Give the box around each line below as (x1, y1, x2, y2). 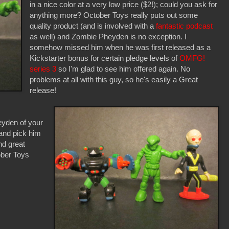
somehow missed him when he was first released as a (30, 42, 211, 52)
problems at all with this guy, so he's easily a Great (30, 75, 198, 84)
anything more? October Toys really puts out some (30, 10, 198, 19)
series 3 (30, 64, 57, 73)
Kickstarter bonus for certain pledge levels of (30, 53, 180, 62)
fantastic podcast (156, 21, 213, 30)
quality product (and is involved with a (30, 21, 156, 30)
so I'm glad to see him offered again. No (56, 64, 191, 73)
